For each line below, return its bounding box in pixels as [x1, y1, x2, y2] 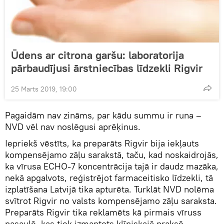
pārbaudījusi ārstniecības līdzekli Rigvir [11, 61, 202, 75]
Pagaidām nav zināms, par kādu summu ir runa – [5, 109, 201, 121]
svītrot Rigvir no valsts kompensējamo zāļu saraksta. [5, 195, 217, 206]
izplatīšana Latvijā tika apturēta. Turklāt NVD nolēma [5, 183, 214, 195]
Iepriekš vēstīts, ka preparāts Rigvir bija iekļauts [5, 137, 199, 149]
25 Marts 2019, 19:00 [11, 84, 77, 93]
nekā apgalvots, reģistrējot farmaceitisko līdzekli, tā [5, 172, 213, 183]
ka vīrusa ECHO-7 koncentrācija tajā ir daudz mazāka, [5, 160, 218, 172]
